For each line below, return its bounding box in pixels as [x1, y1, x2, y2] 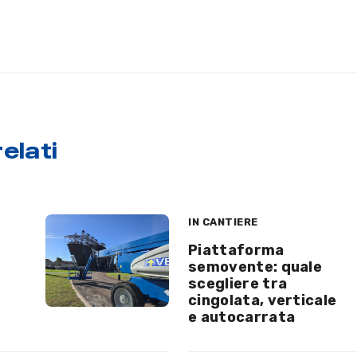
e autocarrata [188, 308, 296, 326]
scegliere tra [188, 274, 288, 292]
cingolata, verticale [188, 291, 337, 309]
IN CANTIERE [188, 215, 258, 228]
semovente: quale [188, 257, 323, 276]
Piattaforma [188, 241, 284, 259]
